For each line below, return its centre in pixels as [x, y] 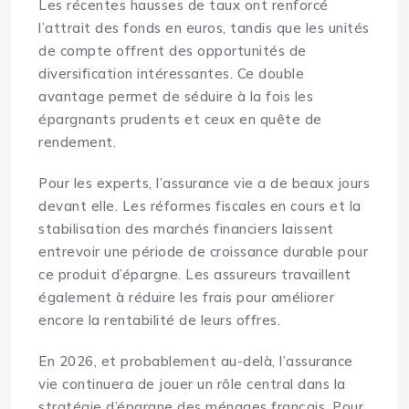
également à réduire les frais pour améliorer [187, 298]
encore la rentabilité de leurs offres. [160, 320]
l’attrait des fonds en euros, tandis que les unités [204, 28]
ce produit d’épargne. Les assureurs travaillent [195, 275]
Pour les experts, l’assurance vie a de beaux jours [204, 184]
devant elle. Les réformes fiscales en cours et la [200, 206]
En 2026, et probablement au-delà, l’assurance [196, 362]
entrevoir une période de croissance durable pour [204, 252]
